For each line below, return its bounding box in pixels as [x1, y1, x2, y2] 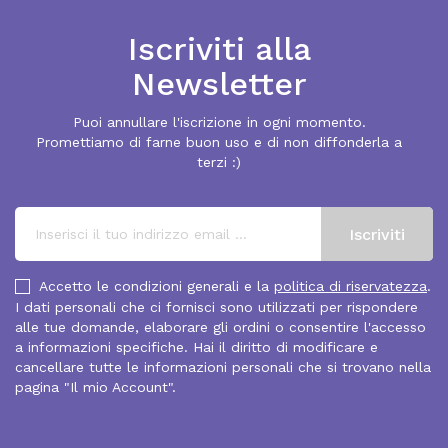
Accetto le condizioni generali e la [39, 278, 274, 294]
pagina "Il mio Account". [15, 378, 176, 395]
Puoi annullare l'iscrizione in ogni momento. [72, 114, 366, 130]
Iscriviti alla [127, 30, 311, 68]
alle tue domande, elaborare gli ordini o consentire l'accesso [15, 318, 426, 335]
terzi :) [197, 154, 241, 170]
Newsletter [131, 65, 307, 103]
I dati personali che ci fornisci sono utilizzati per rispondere [15, 298, 418, 315]
